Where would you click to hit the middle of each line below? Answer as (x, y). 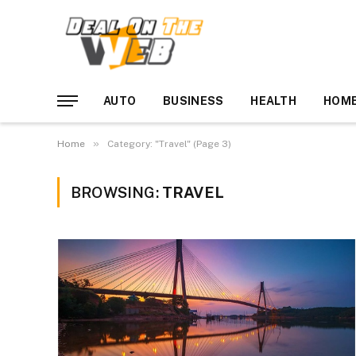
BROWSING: (116, 192)
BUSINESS (193, 101)
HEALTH (274, 101)
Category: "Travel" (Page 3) (169, 144)
